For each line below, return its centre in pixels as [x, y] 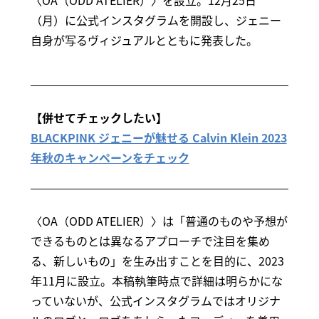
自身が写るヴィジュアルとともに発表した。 [144, 40]
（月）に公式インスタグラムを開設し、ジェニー [156, 20]
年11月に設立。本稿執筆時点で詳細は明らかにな [156, 281]
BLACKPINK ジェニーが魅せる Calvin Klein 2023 [158, 138]
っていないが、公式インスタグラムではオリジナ [155, 301]
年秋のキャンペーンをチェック [110, 158]
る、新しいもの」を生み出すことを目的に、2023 [157, 261]
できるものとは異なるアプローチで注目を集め [150, 241]
